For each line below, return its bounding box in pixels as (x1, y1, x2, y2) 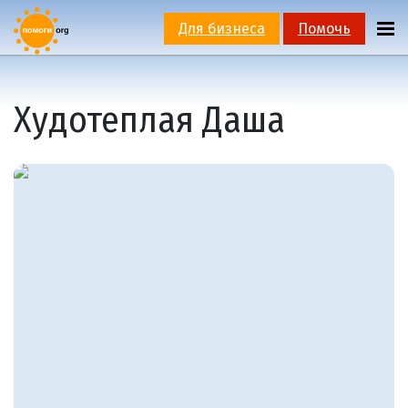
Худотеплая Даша (14, 97, 285, 142)
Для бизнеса (178, 20, 265, 37)
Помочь (297, 20, 351, 37)
